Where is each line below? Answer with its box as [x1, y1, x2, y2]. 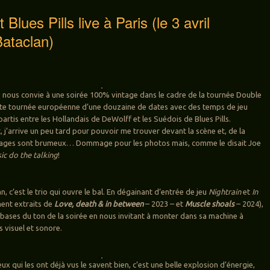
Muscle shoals [185, 199, 235, 208]
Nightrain [209, 187, 243, 196]
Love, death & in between [54, 199, 144, 208]
